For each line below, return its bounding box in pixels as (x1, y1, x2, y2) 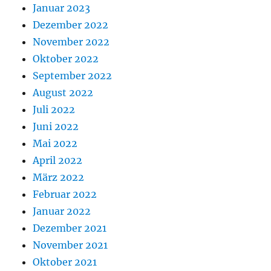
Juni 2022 (33, 120, 79, 133)
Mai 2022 (33, 137, 78, 150)
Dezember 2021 (33, 222, 107, 235)
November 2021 (33, 239, 108, 252)
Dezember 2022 (33, 19, 109, 31)
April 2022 (33, 154, 83, 167)
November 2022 (33, 36, 110, 48)
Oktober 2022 (33, 53, 99, 65)
